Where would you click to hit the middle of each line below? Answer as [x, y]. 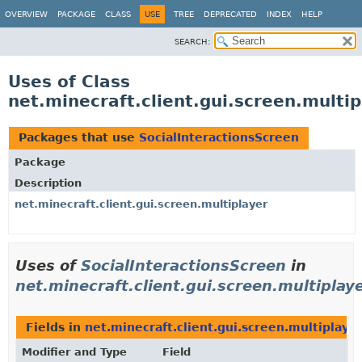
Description [48, 183]
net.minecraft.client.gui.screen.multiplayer [141, 204]
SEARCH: [192, 42]
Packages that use [79, 137]
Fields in [55, 327]
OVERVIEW [26, 14]
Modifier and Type [74, 352]
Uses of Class [69, 82]
